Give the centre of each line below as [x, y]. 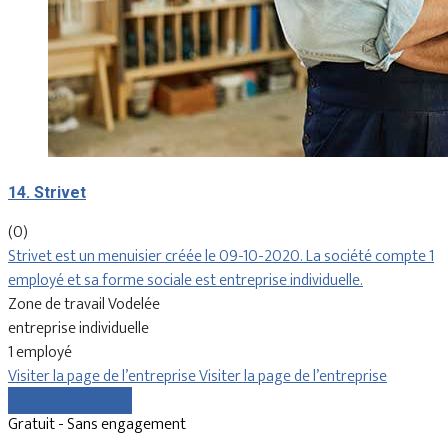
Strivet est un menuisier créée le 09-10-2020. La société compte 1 [221, 256]
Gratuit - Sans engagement [97, 424]
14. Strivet [47, 192]
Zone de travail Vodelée [84, 304]
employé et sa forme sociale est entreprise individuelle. [185, 280]
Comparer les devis [70, 400]
